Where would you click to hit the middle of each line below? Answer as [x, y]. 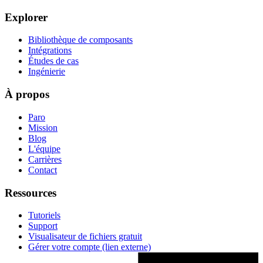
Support [43, 226]
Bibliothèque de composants [80, 40]
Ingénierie [47, 72]
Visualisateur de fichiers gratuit [85, 237]
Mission [43, 127]
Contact [43, 170]
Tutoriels [44, 215]
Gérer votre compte [64, 247]
